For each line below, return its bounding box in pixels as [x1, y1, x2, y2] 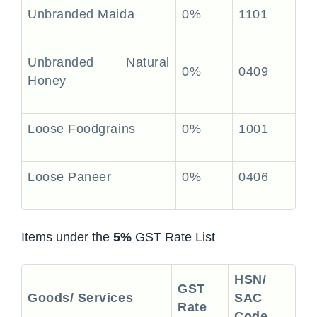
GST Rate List [132, 230, 215, 244]
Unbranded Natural [28, 55, 170, 69]
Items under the [21, 230, 113, 244]
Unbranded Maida [28, 7, 135, 21]
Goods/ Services [28, 291, 134, 305]
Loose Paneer [28, 170, 112, 184]
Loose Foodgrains [28, 122, 136, 136]
